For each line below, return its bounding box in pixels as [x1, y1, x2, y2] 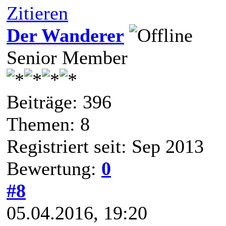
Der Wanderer [7, 24, 124, 46]
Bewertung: [7, 157, 101, 179]
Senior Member [7, 46, 128, 68]
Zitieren [7, 2, 68, 24]
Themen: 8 [7, 113, 90, 135]
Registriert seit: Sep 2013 [7, 135, 204, 157]
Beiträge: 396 [7, 91, 111, 112]
